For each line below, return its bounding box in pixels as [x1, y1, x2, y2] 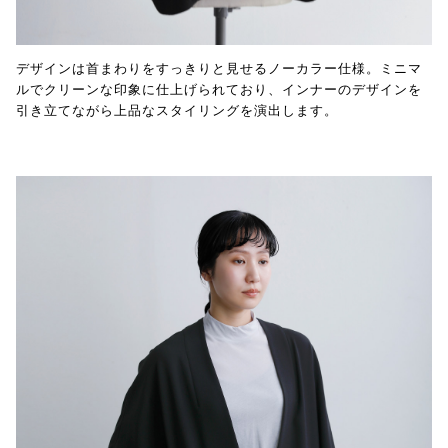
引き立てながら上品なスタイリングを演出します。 [16, 101, 338, 118]
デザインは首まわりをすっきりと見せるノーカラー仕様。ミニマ [16, 59, 422, 76]
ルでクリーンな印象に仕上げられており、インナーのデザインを [16, 80, 422, 97]
